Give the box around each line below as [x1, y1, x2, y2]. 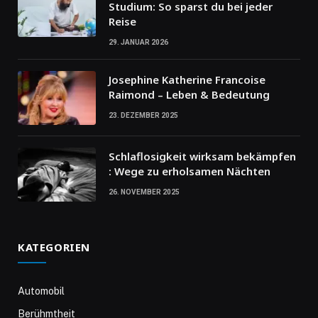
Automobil [18, 285, 65, 297]
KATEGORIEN [18, 239, 90, 254]
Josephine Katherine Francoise [109, 72, 265, 87]
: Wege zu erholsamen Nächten [109, 163, 270, 178]
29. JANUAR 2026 [109, 38, 168, 46]
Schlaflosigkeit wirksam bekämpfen [109, 148, 296, 163]
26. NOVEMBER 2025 [109, 187, 180, 196]
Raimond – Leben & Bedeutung [109, 87, 270, 102]
